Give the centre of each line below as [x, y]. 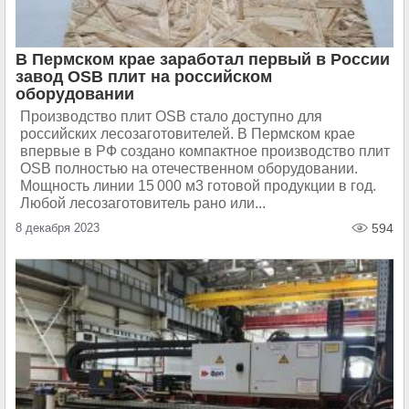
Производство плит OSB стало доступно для [171, 116]
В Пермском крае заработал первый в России [203, 59]
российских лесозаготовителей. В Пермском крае [188, 134]
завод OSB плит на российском [144, 77]
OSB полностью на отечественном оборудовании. [189, 168]
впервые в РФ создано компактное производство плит [205, 151]
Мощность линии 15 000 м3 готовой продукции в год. [198, 186]
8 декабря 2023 [58, 228]
